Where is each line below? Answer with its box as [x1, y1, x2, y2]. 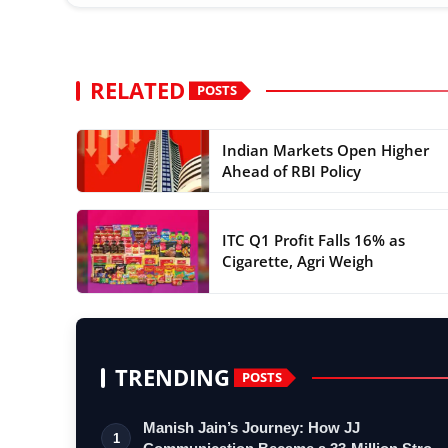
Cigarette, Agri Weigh [221, 251, 374, 272]
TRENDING [115, 361, 230, 393]
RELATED [90, 74, 185, 106]
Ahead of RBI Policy [221, 160, 361, 181]
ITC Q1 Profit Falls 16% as [221, 230, 405, 251]
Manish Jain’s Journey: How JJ [143, 418, 360, 436]
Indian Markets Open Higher [221, 139, 429, 160]
